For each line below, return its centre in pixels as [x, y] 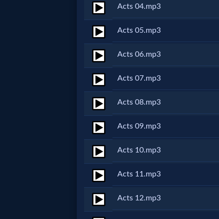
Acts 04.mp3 [139, 6]
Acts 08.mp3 [139, 102]
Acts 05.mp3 [139, 30]
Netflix [34, 16]
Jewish [34, 63]
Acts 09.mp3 [139, 126]
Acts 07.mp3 [139, 78]
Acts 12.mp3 [139, 198]
